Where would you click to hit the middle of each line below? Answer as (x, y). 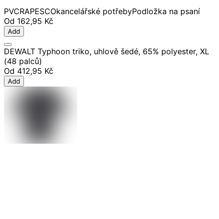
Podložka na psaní (166, 11)
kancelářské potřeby (94, 11)
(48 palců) (23, 61)
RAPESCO (38, 11)
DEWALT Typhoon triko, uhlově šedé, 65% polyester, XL (107, 52)
